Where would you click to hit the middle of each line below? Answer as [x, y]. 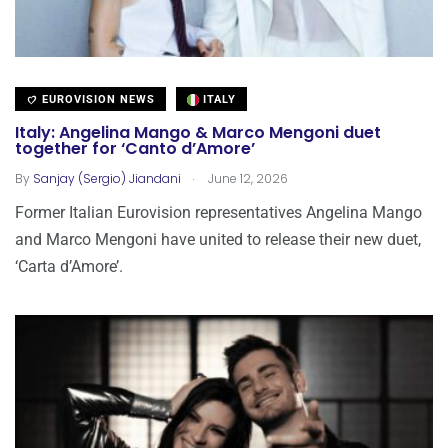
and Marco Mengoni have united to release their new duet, [218, 239]
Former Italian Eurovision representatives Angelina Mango [218, 212]
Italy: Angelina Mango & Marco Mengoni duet [198, 133]
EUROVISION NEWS [96, 99]
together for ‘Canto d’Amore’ [135, 149]
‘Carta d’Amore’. [69, 266]
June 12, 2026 [246, 178]
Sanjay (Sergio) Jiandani [107, 178]
